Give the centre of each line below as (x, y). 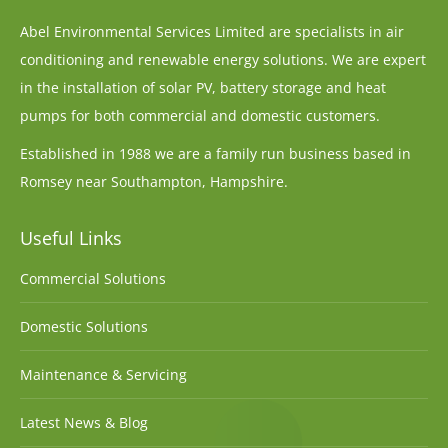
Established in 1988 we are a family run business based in (215, 154)
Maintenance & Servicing (103, 375)
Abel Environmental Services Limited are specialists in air (212, 32)
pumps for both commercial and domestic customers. (200, 116)
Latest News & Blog (84, 423)
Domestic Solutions (84, 327)
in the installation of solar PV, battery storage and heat (203, 88)
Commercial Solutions (93, 279)
